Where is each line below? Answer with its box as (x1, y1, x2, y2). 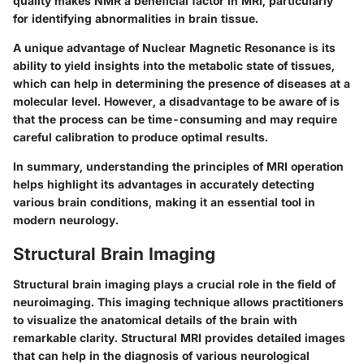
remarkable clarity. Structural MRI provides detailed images (13, 331, 345, 345)
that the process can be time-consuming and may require (13, 111, 337, 126)
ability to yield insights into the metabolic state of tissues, (13, 58, 335, 72)
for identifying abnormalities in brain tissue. (13, 11, 258, 25)
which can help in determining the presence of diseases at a (13, 76, 350, 90)
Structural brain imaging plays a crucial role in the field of (13, 277, 336, 292)
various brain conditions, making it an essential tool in (13, 194, 315, 209)
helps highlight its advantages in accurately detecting (13, 176, 314, 191)
